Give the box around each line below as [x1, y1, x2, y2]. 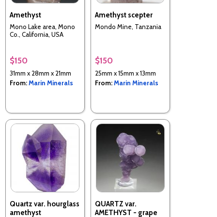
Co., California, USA [10, 31, 63, 38]
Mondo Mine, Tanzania [95, 23, 161, 31]
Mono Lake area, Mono [10, 23, 75, 31]
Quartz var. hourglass [10, 199, 79, 208]
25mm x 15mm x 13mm [95, 69, 156, 77]
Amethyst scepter [95, 10, 153, 19]
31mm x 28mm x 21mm [10, 69, 71, 77]
